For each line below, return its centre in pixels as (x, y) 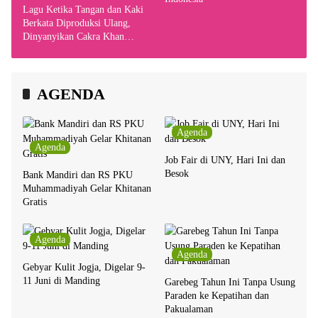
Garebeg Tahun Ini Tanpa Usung (230, 282)
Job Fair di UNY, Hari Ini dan (225, 160)
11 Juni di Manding (61, 280)
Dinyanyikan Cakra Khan (73, 36)
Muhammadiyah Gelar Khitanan (87, 188)
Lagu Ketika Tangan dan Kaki (83, 9)
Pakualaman (189, 309)
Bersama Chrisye (56, 50)
